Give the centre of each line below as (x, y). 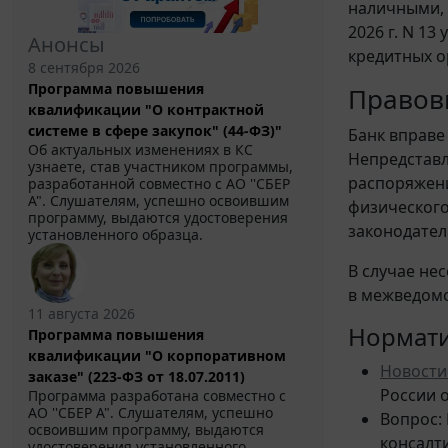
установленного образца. (115, 235)
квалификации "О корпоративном (157, 356)
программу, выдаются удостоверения (158, 218)
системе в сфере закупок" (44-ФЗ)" (155, 131)
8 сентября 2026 (84, 68)
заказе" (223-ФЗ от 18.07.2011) (136, 377)
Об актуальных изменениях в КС (140, 150)
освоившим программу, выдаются (146, 430)
